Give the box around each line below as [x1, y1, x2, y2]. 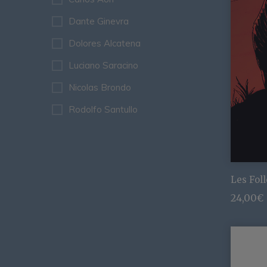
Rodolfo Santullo [69, 103, 138, 115]
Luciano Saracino [69, 59, 138, 71]
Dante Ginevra [69, 15, 129, 27]
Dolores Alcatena [69, 37, 141, 49]
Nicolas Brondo [69, 81, 131, 93]
